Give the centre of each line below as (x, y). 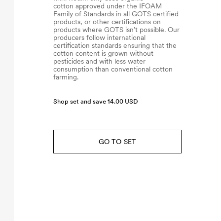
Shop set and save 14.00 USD (95, 101)
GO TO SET (117, 142)
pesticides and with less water (99, 61)
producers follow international (99, 37)
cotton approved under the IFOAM (108, 6)
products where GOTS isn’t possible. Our (116, 30)
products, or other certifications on (107, 22)
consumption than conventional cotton (113, 69)
